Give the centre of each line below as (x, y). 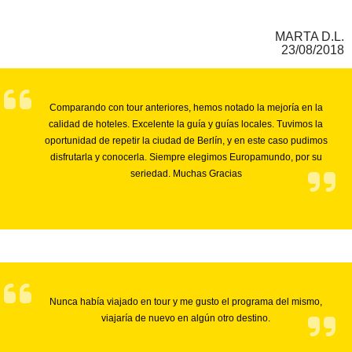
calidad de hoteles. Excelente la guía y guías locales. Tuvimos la (186, 125)
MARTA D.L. (310, 37)
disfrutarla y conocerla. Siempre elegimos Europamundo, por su (186, 158)
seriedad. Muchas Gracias (186, 174)
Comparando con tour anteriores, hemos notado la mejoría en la (186, 108)
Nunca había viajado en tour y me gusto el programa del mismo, (186, 302)
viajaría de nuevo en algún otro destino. (186, 319)
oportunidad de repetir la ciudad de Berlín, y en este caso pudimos (186, 141)
